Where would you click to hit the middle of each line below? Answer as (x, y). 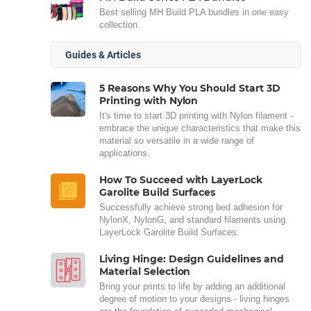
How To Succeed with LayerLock (181, 179)
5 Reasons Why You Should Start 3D (190, 88)
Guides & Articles (103, 54)
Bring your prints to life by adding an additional (192, 286)
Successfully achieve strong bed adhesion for (191, 207)
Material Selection (145, 271)
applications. (125, 153)
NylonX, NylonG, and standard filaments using (192, 219)
